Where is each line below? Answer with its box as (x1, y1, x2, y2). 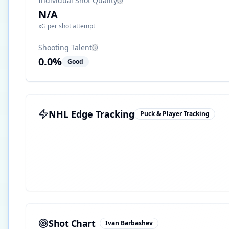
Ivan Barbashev (105, 218, 153, 227)
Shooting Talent (38, 42, 92, 52)
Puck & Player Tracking (140, 109, 210, 118)
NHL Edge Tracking (49, 107, 134, 120)
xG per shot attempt (38, 21, 95, 30)
